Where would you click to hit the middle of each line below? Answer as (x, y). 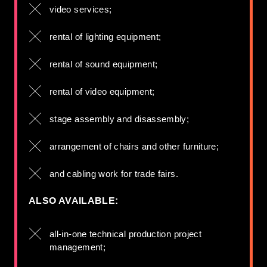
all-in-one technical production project (126, 234)
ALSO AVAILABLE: (74, 201)
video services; (81, 9)
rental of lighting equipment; (105, 37)
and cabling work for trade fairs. (114, 174)
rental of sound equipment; (104, 64)
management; (77, 247)
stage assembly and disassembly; (119, 119)
